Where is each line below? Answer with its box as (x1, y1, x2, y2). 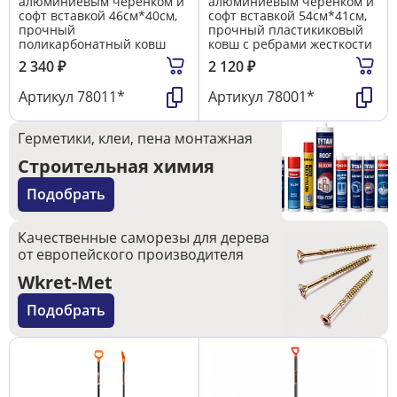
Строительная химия (18, 153, 214, 178)
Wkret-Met (18, 269, 113, 294)
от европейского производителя (18, 244, 244, 264)
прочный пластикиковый (208, 20, 363, 38)
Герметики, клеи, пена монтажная (18, 128, 253, 148)
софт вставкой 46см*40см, (19, 6, 177, 24)
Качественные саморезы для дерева (18, 227, 269, 247)
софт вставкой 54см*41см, (208, 6, 367, 24)
